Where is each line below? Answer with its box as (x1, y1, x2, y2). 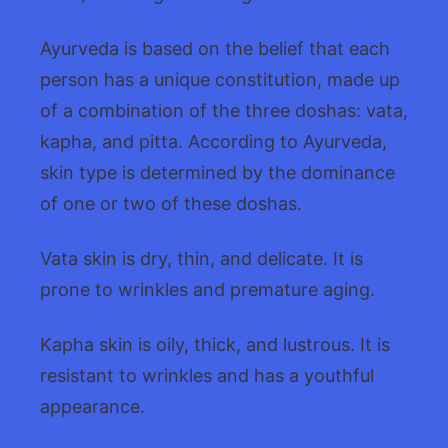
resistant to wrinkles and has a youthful (40, 364, 374, 386)
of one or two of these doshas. (40, 192, 302, 214)
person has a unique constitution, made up (40, 68, 400, 90)
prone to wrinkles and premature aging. (40, 278, 375, 300)
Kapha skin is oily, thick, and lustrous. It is (40, 333, 390, 355)
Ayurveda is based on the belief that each (40, 37, 390, 59)
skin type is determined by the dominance (40, 161, 395, 183)
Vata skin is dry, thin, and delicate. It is (40, 247, 363, 269)
